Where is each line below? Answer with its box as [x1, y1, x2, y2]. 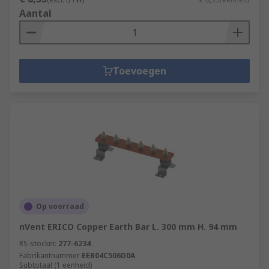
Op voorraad [36, 201, 84, 211]
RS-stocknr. [19, 238, 56, 249]
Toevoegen [112, 64, 166, 77]
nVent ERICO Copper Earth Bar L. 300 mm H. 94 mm [19, 221, 237, 232]
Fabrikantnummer [19, 250, 80, 261]
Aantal [19, 7, 52, 20]
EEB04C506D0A [82, 250, 135, 261]
